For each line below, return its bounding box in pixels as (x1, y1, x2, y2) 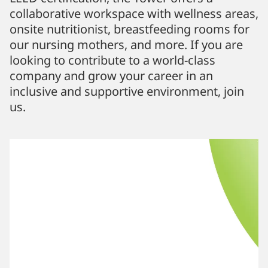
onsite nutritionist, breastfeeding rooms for (10, 21, 249, 37)
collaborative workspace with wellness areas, (10, 5, 258, 22)
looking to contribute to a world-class (10, 52, 215, 68)
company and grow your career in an (10, 68, 213, 84)
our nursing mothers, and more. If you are (10, 36, 243, 53)
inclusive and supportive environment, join (10, 83, 244, 99)
